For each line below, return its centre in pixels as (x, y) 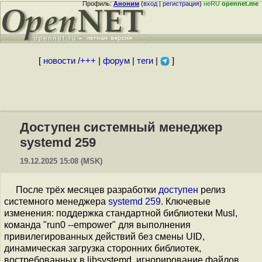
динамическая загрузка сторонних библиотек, (103, 248)
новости (59, 61)
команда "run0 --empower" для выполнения (97, 225)
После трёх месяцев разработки (87, 190)
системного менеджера (56, 201)
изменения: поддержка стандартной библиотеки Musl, (121, 213)
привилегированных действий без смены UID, (104, 237)
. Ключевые (186, 201)
